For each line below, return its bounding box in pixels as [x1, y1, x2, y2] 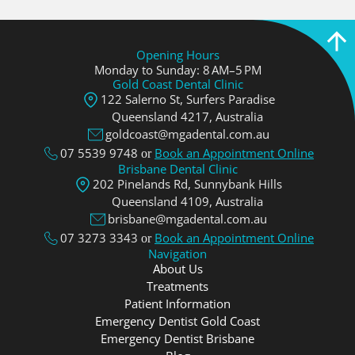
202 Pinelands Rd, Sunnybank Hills [93, 175, 282, 192]
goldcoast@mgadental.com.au [105, 125, 269, 142]
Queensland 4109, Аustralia [112, 193, 263, 209]
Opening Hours [136, 46, 219, 63]
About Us [152, 260, 203, 277]
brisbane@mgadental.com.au [108, 210, 267, 227]
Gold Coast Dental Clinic [112, 75, 243, 92]
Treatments [147, 277, 208, 294]
